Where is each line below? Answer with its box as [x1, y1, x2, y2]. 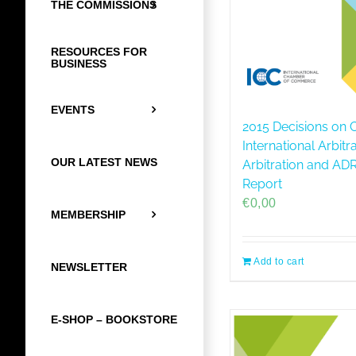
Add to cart [253, 255, 304, 267]
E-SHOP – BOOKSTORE [51, 313, 177, 326]
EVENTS [51, 103, 95, 116]
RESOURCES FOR [51, 44, 147, 58]
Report [242, 176, 282, 192]
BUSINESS [51, 56, 106, 70]
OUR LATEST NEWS [51, 156, 157, 168]
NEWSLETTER [51, 261, 127, 273]
